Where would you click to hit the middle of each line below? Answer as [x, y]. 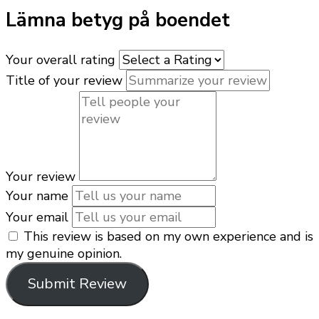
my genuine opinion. [64, 253]
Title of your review [64, 80]
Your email [37, 217]
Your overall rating [61, 59]
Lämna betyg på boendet [118, 21]
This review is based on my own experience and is [168, 236]
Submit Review [77, 284]
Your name [37, 195]
